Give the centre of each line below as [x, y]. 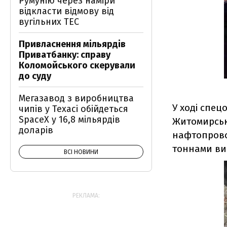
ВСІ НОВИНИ [81, 152]
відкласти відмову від [66, 11]
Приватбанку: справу [65, 55]
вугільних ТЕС [49, 22]
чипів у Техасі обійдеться [73, 109]
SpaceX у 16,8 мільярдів [69, 120]
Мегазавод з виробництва [76, 98]
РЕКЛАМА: [86, 196]
